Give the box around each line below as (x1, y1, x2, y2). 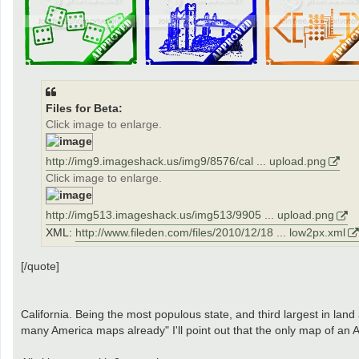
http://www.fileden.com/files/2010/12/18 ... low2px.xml (75, 226, 345, 239)
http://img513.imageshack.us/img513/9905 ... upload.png (46, 209, 334, 222)
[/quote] (21, 259, 59, 272)
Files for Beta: (46, 102, 123, 115)
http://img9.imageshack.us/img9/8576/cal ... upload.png (46, 155, 326, 167)
